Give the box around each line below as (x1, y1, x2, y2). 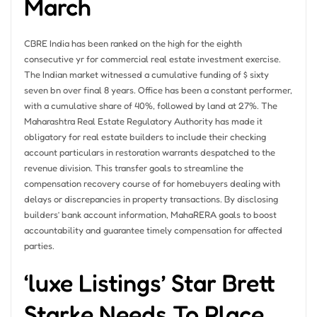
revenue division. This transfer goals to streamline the (23, 162, 243, 174)
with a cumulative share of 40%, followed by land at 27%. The (23, 100, 277, 112)
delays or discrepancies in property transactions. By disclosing (23, 193, 278, 205)
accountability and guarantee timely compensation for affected (23, 224, 282, 236)
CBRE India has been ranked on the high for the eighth (23, 38, 242, 50)
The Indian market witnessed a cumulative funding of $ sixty (23, 69, 269, 81)
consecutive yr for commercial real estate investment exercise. (23, 53, 281, 65)
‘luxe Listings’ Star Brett (23, 268, 275, 298)
